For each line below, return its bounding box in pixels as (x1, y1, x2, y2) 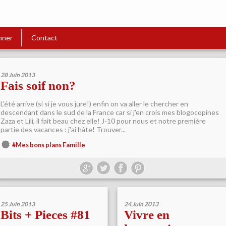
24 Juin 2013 (124, 200, 158, 208)
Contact (31, 33, 58, 42)
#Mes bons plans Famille (12, 141, 85, 149)
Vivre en (124, 208, 169, 221)
